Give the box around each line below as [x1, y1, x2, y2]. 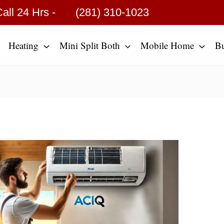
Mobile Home [140, 38, 194, 51]
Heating [8, 38, 39, 51]
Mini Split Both [59, 38, 120, 51]
